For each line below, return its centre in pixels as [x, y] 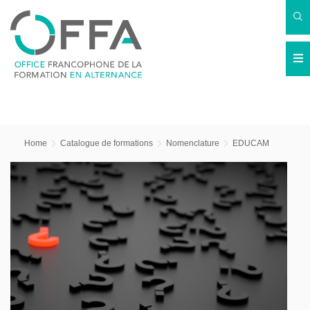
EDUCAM [251, 143]
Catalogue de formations [107, 143]
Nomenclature [193, 143]
